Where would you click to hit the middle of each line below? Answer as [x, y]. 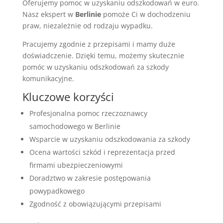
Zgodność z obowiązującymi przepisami [95, 204]
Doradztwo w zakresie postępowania [90, 178]
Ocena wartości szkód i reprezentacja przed [102, 152]
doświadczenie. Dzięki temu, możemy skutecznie [103, 56]
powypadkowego [57, 191]
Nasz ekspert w [49, 14]
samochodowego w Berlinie [75, 126]
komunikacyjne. [48, 79]
